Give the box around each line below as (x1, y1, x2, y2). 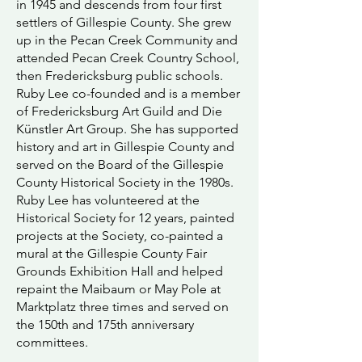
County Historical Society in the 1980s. (16, 175, 234, 190)
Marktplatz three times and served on (16, 299, 229, 314)
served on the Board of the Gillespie (16, 157, 224, 172)
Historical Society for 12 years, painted (16, 210, 234, 225)
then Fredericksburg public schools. (16, 68, 223, 83)
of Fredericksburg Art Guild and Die (16, 103, 222, 119)
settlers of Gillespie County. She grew (16, 15, 231, 30)
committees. (16, 335, 88, 350)
